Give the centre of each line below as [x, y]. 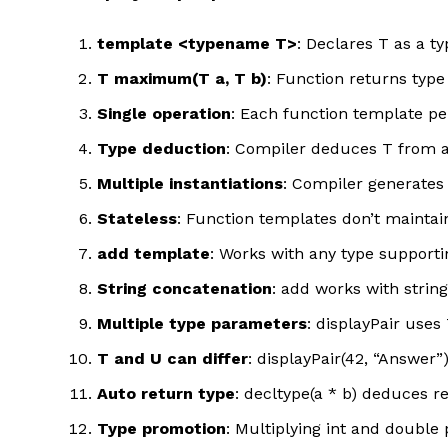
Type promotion [161, 428]
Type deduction [161, 148]
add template [153, 253]
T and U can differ [172, 358]
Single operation [164, 113]
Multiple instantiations [190, 183]
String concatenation [184, 288]
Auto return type [166, 393]
